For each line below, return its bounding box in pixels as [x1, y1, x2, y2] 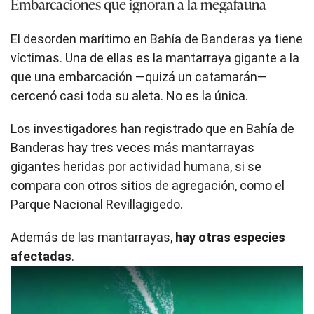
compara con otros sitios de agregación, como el [11, 178, 285, 193]
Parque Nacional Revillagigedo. [11, 197, 183, 212]
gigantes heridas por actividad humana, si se [11, 159, 261, 175]
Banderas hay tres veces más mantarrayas [11, 140, 254, 156]
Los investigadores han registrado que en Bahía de [11, 121, 294, 137]
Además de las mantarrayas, [11, 230, 175, 245]
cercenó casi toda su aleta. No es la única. [11, 88, 248, 104]
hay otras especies [175, 230, 285, 245]
